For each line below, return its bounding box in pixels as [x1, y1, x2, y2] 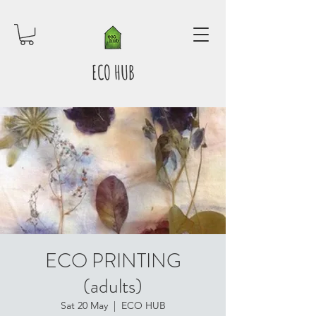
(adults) [83, 272, 142, 301]
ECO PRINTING [44, 247, 181, 276]
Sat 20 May [60, 299, 108, 312]
